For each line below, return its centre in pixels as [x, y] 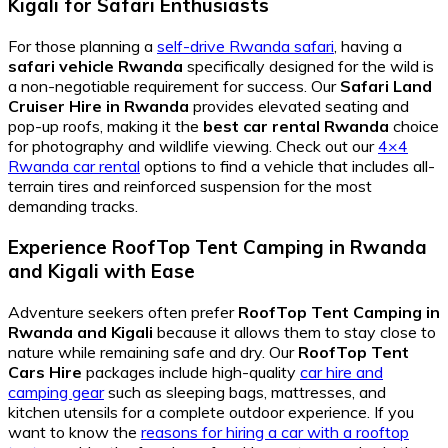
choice [414, 126]
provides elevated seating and [299, 106]
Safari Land [386, 86]
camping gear [56, 391]
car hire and [341, 371]
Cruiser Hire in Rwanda [98, 106]
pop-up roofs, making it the [105, 126]
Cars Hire [45, 371]
